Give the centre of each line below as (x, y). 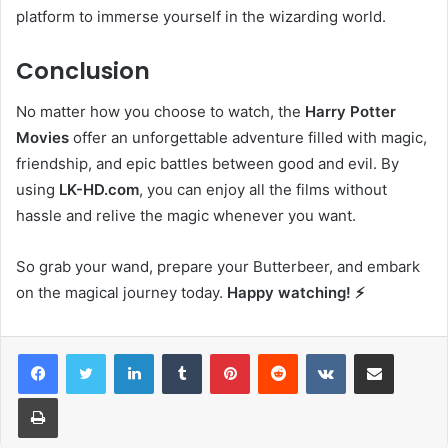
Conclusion (83, 71)
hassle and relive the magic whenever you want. (186, 215)
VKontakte (377, 352)
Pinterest (277, 352)
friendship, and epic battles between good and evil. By (207, 163)
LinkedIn (179, 352)
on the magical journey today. (121, 292)
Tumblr (222, 352)
